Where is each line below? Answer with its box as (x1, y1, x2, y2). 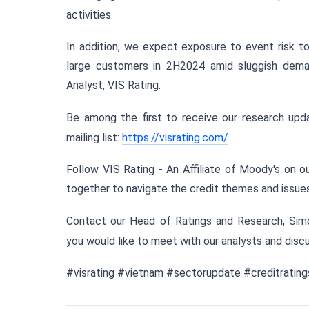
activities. (66, 8, 113, 21)
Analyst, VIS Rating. (66, 79, 161, 92)
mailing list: (66, 131, 122, 144)
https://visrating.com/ (122, 131, 228, 144)
